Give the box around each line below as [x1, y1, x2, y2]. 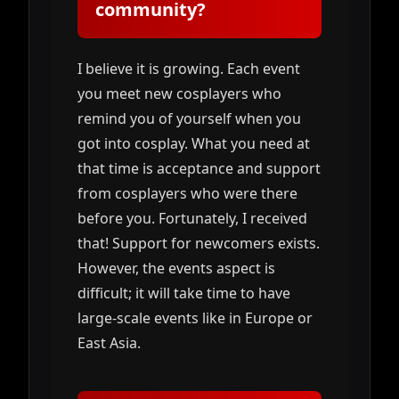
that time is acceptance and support [77, 158, 321, 178]
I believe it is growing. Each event [77, 58, 300, 78]
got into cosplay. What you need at [77, 133, 310, 153]
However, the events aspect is [77, 257, 275, 278]
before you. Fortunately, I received [77, 208, 307, 228]
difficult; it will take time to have [77, 282, 290, 303]
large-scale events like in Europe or [77, 307, 313, 328]
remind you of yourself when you [77, 108, 301, 128]
